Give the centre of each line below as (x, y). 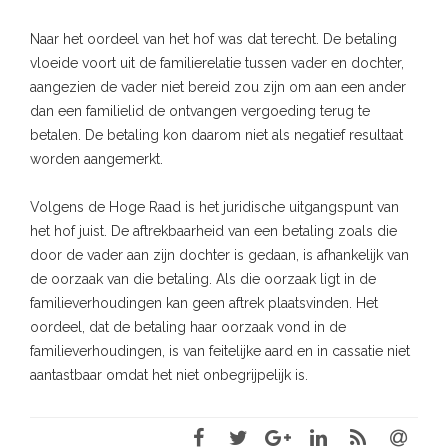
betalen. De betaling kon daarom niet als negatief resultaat (216, 134)
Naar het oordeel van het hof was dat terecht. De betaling (213, 38)
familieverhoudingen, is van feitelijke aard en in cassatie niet (220, 350)
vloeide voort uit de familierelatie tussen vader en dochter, (217, 62)
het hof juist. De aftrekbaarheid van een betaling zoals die (213, 230)
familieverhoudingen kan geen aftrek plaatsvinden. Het (204, 302)
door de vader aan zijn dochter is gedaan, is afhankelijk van (219, 254)
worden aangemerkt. (96, 158)
